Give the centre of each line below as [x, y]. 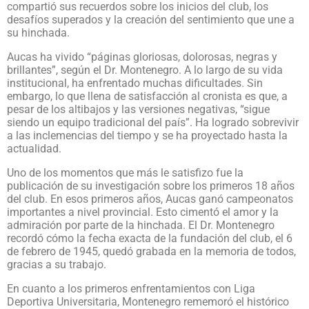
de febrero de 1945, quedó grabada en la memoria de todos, [151, 251]
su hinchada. [38, 32]
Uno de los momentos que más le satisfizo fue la [125, 172]
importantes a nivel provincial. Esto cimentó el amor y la [143, 212]
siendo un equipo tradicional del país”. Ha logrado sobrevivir [153, 122]
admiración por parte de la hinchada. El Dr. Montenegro [141, 225]
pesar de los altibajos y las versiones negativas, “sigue [138, 109]
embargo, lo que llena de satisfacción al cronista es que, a [147, 96]
